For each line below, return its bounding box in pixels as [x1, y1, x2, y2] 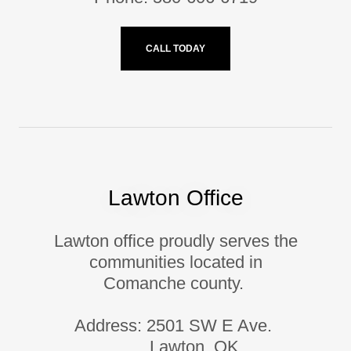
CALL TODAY [146, 42, 205, 54]
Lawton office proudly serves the [53, 230, 298, 251]
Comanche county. [103, 273, 248, 293]
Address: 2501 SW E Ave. [74, 315, 277, 335]
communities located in [89, 251, 262, 272]
